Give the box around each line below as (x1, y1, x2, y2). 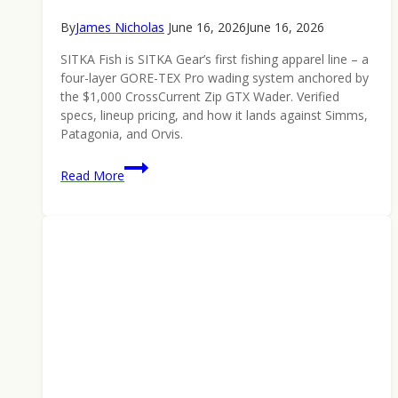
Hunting (123, 279, 168, 297)
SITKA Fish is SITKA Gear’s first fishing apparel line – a (60, 51, 369, 68)
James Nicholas (76, 19, 164, 36)
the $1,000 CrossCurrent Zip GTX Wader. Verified (60, 88, 339, 106)
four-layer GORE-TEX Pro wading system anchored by (60, 69, 369, 87)
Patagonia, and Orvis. (60, 125, 183, 143)
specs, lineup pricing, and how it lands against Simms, (60, 107, 368, 124)
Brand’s (123, 299, 166, 317)
